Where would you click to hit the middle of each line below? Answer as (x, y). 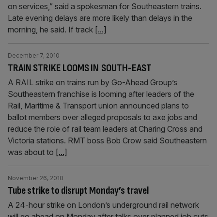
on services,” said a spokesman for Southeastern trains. (105, 6)
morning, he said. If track (51, 30)
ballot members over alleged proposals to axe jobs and (102, 117)
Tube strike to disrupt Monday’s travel (78, 191)
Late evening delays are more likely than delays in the (100, 18)
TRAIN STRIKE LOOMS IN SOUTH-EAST (80, 68)
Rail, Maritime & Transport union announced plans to (98, 106)
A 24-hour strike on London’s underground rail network (103, 205)
